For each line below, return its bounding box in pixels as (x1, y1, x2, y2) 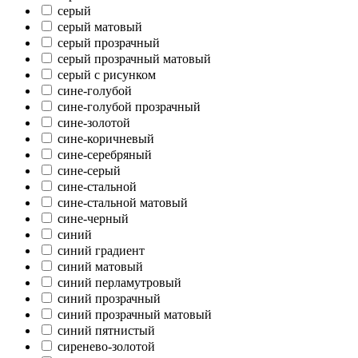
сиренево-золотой (58, 339, 155, 353)
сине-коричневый (58, 131, 154, 145)
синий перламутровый (58, 275, 181, 289)
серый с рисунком (58, 67, 156, 82)
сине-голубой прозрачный (58, 99, 201, 113)
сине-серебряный (58, 147, 152, 161)
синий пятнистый (58, 323, 155, 337)
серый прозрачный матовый (58, 51, 211, 66)
